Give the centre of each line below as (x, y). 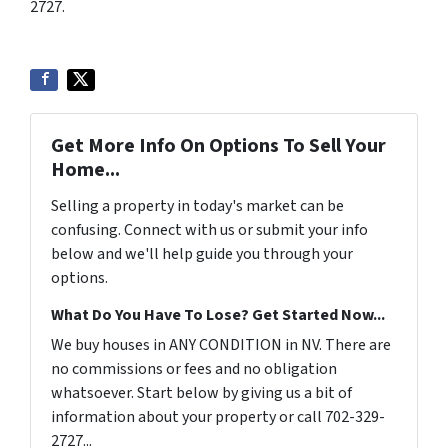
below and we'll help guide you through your (202, 253)
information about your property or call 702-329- (218, 416)
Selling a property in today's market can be (197, 205)
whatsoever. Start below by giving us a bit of (201, 392)
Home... (85, 169)
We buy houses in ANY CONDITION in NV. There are (221, 344)
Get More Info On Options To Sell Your (218, 145)
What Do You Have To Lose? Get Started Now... (218, 314)
